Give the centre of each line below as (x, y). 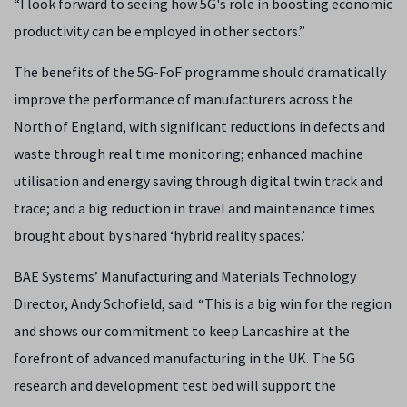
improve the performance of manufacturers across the (184, 99)
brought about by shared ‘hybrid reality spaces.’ (159, 235)
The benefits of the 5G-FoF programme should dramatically (200, 71)
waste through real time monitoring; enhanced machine (189, 153)
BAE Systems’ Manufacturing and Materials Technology (185, 276)
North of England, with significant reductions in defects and (199, 126)
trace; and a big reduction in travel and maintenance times (194, 208)
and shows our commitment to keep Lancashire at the (182, 330)
